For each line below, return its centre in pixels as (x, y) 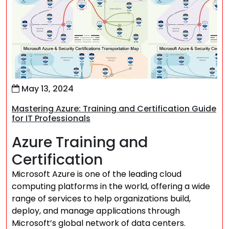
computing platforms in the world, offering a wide (111, 186)
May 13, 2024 (47, 89)
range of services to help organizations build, (101, 199)
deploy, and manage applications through (96, 211)
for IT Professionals (51, 118)
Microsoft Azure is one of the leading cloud (97, 174)
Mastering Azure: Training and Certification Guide (114, 109)
